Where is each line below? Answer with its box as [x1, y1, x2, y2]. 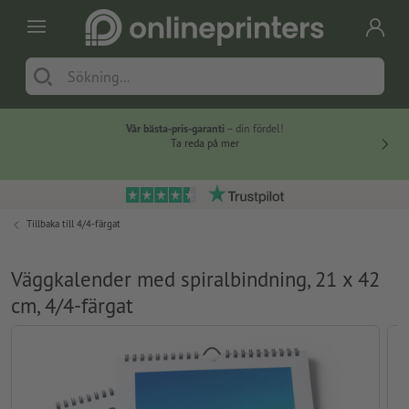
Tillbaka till [26, 217, 77, 231]
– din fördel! [224, 121, 284, 136]
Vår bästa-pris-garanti [125, 121, 225, 136]
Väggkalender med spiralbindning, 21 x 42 [11, 266, 380, 293]
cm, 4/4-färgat [11, 292, 133, 320]
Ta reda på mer [170, 136, 239, 151]
